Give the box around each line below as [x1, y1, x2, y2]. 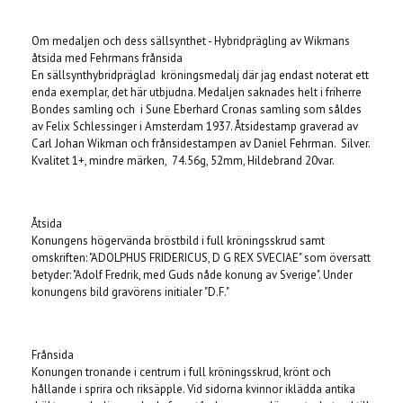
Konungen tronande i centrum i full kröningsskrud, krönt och [31, 364, 331, 381]
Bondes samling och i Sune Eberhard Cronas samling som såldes [31, 102, 362, 118]
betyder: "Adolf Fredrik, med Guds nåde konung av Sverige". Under [31, 267, 353, 283]
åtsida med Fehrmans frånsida [31, 50, 183, 67]
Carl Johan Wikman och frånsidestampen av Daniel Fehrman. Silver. [31, 136, 370, 152]
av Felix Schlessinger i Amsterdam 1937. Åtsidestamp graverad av [31, 119, 358, 135]
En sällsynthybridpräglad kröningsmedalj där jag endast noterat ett [31, 67, 369, 84]
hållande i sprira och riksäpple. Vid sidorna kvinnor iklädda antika [31, 381, 355, 398]
